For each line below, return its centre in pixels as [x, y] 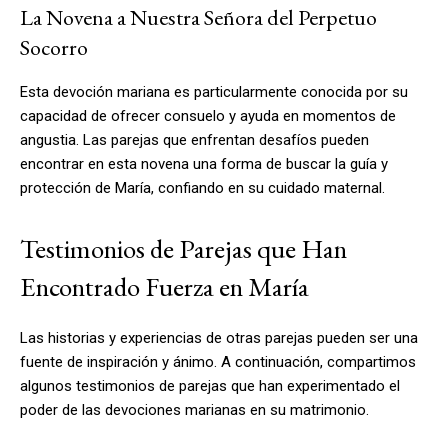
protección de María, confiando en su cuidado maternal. [202, 187]
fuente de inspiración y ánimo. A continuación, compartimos [218, 361]
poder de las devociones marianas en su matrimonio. [194, 409]
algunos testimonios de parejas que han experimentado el [210, 385]
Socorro [54, 47]
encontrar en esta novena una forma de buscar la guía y [204, 163]
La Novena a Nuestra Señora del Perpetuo [198, 17]
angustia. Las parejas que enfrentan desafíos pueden [194, 139]
